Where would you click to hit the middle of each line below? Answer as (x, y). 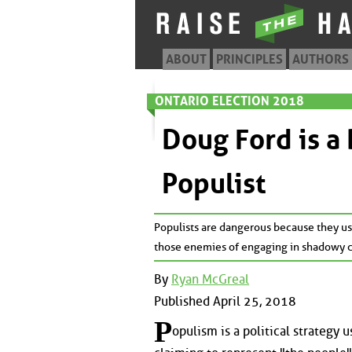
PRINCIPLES (249, 59)
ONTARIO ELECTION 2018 (229, 101)
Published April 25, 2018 (225, 302)
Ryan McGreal (210, 280)
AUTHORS (321, 59)
